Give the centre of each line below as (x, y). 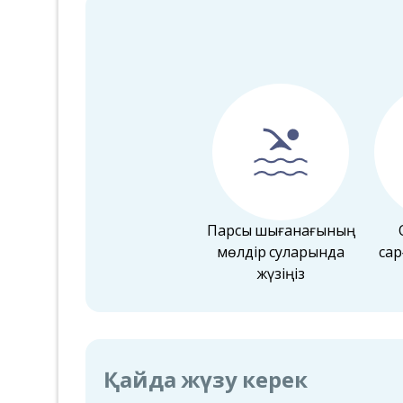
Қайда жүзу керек (206, 381)
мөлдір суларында (281, 253)
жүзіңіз (281, 274)
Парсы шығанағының (281, 231)
